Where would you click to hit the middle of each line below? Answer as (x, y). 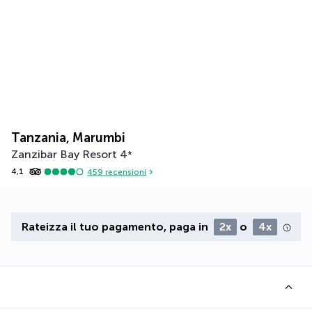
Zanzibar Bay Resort (64, 155)
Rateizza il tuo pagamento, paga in (116, 227)
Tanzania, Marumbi (68, 138)
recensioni (125, 172)
